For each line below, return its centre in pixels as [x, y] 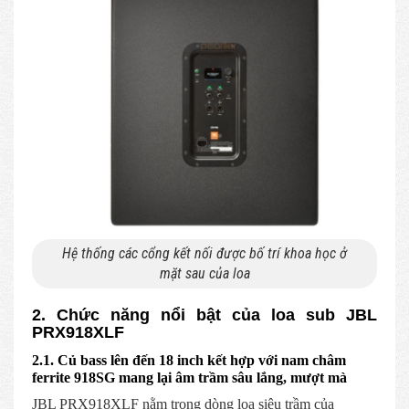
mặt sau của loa [204, 273]
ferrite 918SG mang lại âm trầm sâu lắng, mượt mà [189, 377]
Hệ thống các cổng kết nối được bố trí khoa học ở [204, 253]
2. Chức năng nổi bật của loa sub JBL [204, 315]
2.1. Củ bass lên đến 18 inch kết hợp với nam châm [189, 360]
